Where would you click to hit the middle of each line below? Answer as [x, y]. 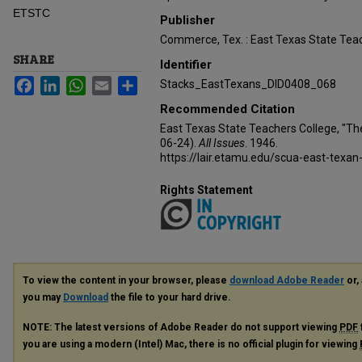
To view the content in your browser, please [126, 281]
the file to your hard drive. [170, 298]
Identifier [186, 65]
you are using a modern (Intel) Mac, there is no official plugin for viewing [191, 345]
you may [43, 298]
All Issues [222, 143]
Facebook [59, 82]
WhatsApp [112, 82]
